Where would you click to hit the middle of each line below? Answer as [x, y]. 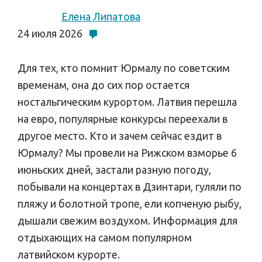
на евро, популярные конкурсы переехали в [123, 119]
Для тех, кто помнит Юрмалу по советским [124, 68]
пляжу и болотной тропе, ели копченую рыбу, [130, 204]
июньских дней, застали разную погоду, [114, 170]
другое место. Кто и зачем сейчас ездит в [120, 136]
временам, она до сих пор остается [104, 85]
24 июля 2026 [50, 33]
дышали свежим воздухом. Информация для [127, 220]
